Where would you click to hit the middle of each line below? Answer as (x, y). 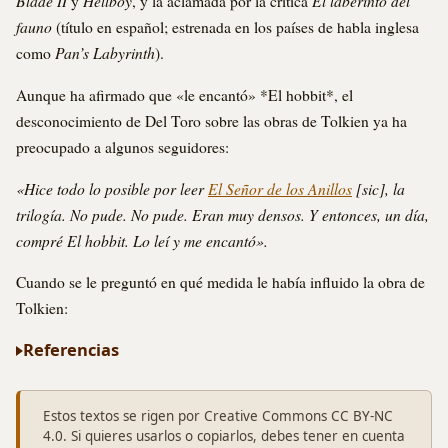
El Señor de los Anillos (280, 188)
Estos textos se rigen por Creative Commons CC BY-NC (217, 416)
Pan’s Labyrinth (105, 53)
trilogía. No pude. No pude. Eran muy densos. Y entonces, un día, (222, 214)
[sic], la (378, 188)
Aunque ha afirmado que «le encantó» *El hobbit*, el (184, 94)
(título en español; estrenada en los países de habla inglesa (235, 27)
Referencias (71, 350)
